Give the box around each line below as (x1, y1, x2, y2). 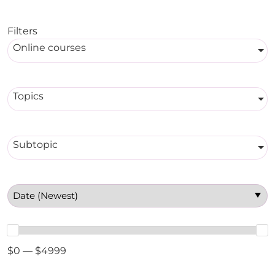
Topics (13, 90, 44, 102)
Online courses (13, 42, 86, 53)
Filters (7, 25, 37, 37)
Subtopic (13, 139, 58, 150)
